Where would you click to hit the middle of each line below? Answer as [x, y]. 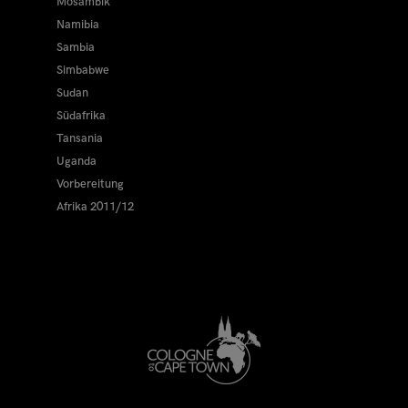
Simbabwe [83, 71]
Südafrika [82, 116]
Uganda [77, 162]
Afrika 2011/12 [96, 207]
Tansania [80, 139]
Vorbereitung [91, 184]
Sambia [76, 48]
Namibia [78, 25]
